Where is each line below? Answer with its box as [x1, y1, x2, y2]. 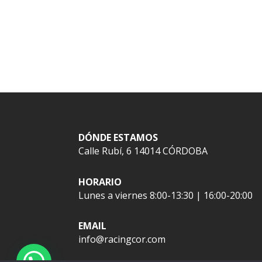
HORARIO [78, 175, 122, 188]
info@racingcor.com [78, 233, 166, 246]
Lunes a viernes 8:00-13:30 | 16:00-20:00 [78, 188, 253, 202]
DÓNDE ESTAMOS [78, 131, 158, 144]
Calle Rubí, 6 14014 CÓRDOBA [78, 144, 208, 158]
